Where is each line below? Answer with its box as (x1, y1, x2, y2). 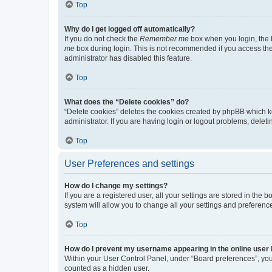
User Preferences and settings (64, 158, 194, 169)
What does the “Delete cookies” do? (64, 97, 189, 106)
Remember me (140, 34, 189, 43)
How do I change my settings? (64, 181, 168, 190)
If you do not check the (64, 34, 140, 43)
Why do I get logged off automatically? (64, 24, 195, 33)
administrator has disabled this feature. (64, 53, 192, 63)
